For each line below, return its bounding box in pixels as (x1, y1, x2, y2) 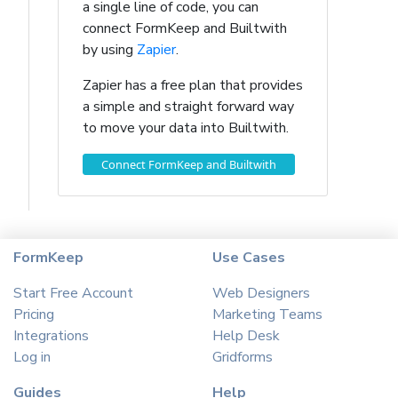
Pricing (13, 305, 54, 325)
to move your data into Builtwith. (83, 118, 289, 139)
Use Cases (212, 248, 285, 268)
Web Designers (212, 283, 310, 304)
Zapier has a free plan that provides (83, 76, 303, 96)
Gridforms (212, 347, 273, 368)
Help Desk (212, 326, 280, 346)
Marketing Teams (212, 305, 322, 325)
